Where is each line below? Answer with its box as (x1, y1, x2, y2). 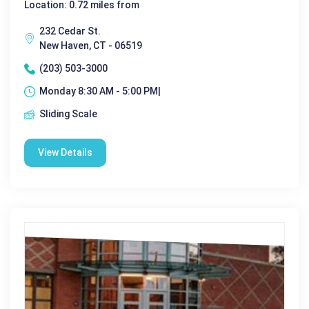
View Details (38, 147, 92, 159)
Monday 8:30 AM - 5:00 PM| (39, 86, 161, 97)
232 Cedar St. (39, 26, 101, 37)
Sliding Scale (39, 108, 97, 120)
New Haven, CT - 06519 (39, 40, 142, 52)
